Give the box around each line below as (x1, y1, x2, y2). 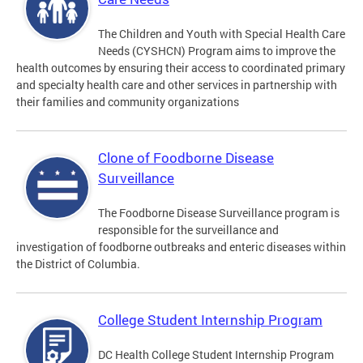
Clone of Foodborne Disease (98, 148, 274, 168)
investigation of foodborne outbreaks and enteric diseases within (16, 239, 346, 255)
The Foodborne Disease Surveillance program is (98, 205, 340, 221)
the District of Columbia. (16, 256, 140, 272)
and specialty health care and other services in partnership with (16, 77, 337, 93)
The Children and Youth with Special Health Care (98, 26, 345, 42)
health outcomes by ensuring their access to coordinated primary (16, 60, 345, 76)
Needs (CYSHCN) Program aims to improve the (98, 43, 335, 59)
